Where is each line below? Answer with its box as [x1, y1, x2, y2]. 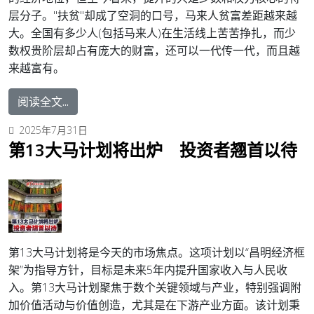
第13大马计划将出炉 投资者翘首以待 [8, 137, 297, 161]
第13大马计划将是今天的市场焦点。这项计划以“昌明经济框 [8, 244, 305, 260]
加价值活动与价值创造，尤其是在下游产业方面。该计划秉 [8, 296, 300, 313]
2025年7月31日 [19, 123, 88, 137]
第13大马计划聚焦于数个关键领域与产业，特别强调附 [31, 279, 301, 295]
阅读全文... [18, 93, 69, 109]
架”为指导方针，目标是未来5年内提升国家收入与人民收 [8, 261, 287, 278]
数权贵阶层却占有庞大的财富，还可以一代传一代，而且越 [8, 42, 300, 58]
